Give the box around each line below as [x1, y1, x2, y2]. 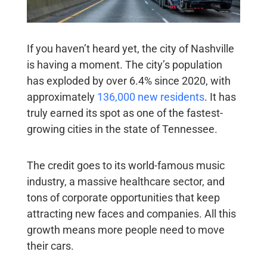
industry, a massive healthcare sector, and [26, 175, 225, 188]
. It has [204, 91, 236, 104]
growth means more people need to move [26, 223, 225, 237]
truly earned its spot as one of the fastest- [26, 107, 223, 120]
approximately [26, 91, 97, 104]
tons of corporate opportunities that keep [26, 191, 220, 204]
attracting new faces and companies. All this [26, 207, 236, 221]
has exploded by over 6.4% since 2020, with [26, 74, 231, 88]
